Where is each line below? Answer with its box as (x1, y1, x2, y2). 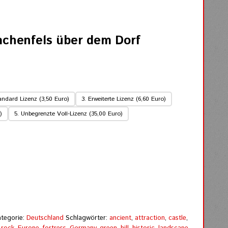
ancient (109, 213, 132, 223)
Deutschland (26, 213, 64, 223)
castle (168, 213, 187, 223)
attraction (135, 213, 165, 223)
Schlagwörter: (66, 213, 110, 223)
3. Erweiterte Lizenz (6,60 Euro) (81, 95, 166, 104)
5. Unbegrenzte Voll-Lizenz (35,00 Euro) (14, 109, 123, 119)
